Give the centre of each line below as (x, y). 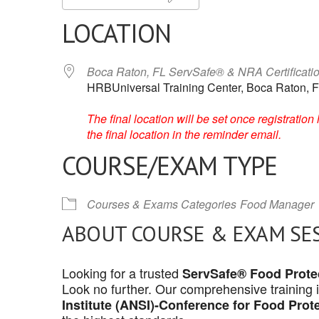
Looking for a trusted (122, 273)
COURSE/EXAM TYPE (169, 166)
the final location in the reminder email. (184, 134)
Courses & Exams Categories (162, 204)
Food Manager (277, 204)
